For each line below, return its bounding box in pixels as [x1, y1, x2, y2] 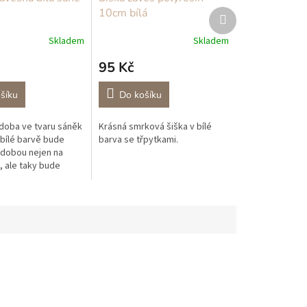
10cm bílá [99, 5, 148, 21]
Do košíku [119, 88, 162, 102]
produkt [225, 19, 259, 33]
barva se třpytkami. [99, 133, 179, 147]
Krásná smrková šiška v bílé [99, 120, 212, 134]
